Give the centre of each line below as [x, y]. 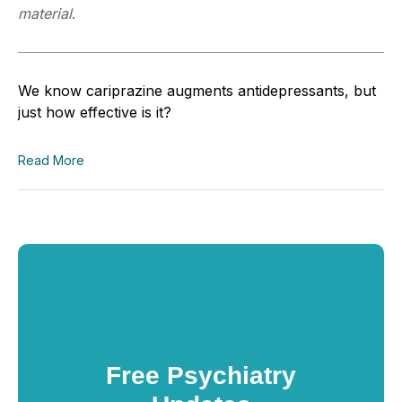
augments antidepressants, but [271, 90]
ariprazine [131, 90]
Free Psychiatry [201, 375]
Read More [51, 160]
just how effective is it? [95, 112]
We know [52, 90]
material [45, 13]
